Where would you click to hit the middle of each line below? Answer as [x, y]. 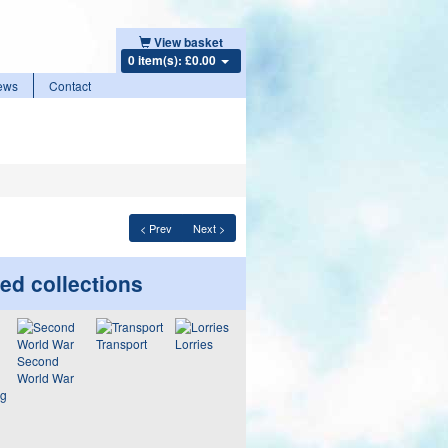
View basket [188, 42]
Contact [70, 85]
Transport [121, 343]
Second [37, 360]
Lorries [193, 343]
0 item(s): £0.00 [173, 60]
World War [45, 377]
